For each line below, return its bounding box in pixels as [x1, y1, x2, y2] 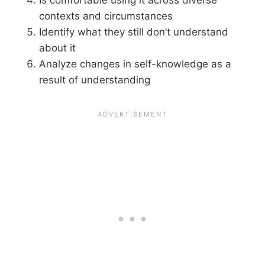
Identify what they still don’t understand [39, 26, 228, 38]
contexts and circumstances [39, 10, 173, 22]
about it [39, 42, 76, 54]
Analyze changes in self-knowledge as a [39, 58, 231, 70]
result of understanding [39, 74, 150, 86]
